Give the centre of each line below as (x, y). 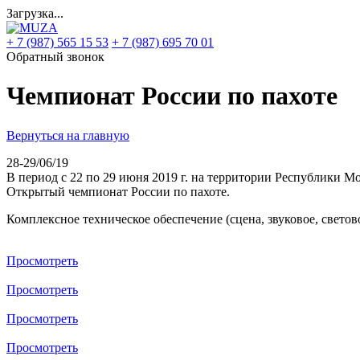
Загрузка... (35, 13)
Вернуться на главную (68, 135)
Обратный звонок (55, 57)
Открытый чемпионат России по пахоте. (118, 191)
